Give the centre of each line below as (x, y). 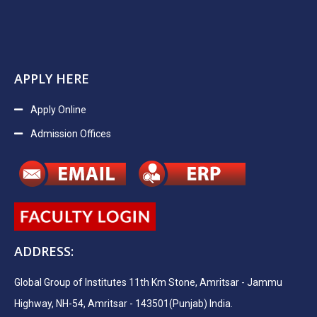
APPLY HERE (52, 79)
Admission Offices (70, 134)
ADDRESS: (44, 252)
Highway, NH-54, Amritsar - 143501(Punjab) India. (123, 304)
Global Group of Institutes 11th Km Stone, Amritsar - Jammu (148, 283)
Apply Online (58, 110)
